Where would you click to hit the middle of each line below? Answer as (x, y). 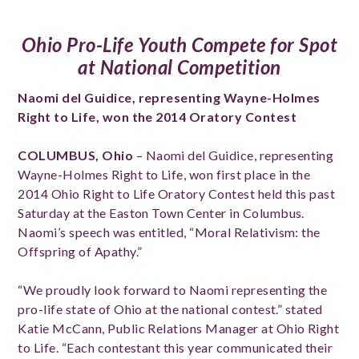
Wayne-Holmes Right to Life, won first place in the (164, 174)
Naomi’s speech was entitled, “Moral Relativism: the (169, 232)
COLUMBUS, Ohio (76, 155)
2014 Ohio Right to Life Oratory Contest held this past (177, 194)
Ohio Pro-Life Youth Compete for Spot (179, 44)
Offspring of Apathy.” (81, 251)
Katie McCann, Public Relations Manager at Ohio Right (179, 328)
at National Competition (179, 67)
